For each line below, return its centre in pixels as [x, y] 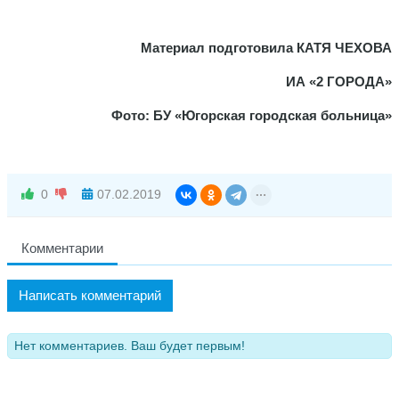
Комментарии [62, 248]
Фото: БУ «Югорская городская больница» [252, 115]
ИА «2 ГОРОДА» [339, 81]
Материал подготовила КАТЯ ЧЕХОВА [266, 47]
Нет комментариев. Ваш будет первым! [130, 346]
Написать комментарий [90, 295]
